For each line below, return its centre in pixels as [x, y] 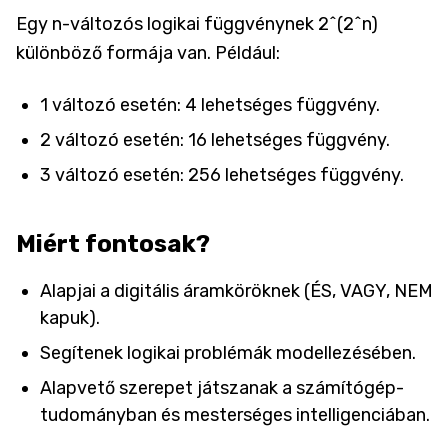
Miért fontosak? [113, 243]
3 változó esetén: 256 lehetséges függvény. [222, 174]
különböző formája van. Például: [148, 52]
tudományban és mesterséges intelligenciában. [235, 414]
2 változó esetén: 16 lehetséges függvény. [215, 139]
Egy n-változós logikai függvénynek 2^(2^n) [197, 23]
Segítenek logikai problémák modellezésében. [228, 352]
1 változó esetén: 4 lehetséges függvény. [210, 104]
